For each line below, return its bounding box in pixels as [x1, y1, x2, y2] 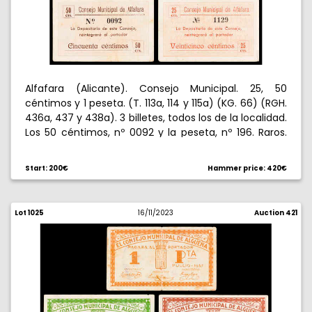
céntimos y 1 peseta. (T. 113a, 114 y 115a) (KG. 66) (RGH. [25, 96, 287, 110]
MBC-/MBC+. [25, 140, 87, 154]
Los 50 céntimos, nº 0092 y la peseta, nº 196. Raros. [25, 125, 287, 139]
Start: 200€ [25, 164, 68, 173]
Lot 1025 [15, 208, 44, 217]
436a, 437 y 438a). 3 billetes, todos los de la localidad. [25, 111, 287, 125]
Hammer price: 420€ [208, 164, 287, 173]
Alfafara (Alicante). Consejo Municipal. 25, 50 [25, 81, 287, 95]
